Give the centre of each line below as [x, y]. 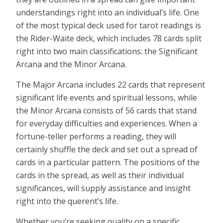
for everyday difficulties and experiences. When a [107, 123]
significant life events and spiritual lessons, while [107, 97]
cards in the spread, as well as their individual [100, 175]
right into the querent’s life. [67, 201]
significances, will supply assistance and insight [103, 188]
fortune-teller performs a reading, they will [96, 136]
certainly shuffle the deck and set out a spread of [107, 149]
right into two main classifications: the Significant [107, 51]
